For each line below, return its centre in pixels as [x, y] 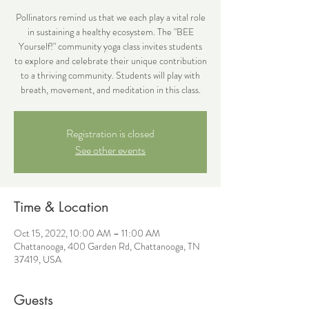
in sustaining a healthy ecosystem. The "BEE [110, 32]
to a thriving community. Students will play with [110, 75]
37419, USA [38, 259]
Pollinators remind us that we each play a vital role [110, 17]
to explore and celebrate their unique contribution [110, 61]
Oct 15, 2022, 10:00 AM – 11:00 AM [87, 233]
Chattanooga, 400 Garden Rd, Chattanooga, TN [107, 246]
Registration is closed [110, 133]
